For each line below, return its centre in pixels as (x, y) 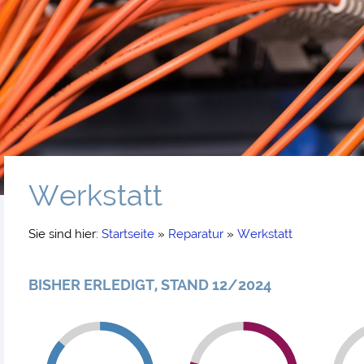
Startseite (128, 234)
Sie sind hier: (65, 234)
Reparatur (196, 234)
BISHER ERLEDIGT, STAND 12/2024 (150, 284)
